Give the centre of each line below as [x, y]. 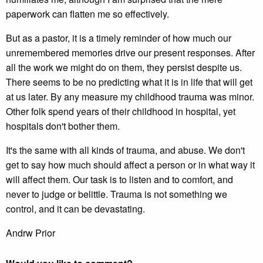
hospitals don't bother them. [63, 126]
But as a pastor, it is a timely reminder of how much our [119, 38]
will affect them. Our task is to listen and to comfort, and [119, 179]
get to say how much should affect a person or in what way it [130, 165]
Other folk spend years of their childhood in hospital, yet [121, 111]
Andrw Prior [31, 233]
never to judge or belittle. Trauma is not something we [117, 194]
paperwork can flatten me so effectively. [87, 14]
